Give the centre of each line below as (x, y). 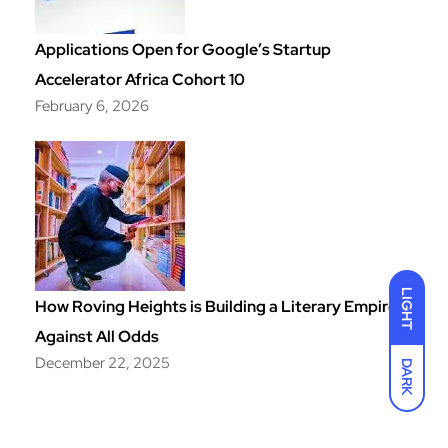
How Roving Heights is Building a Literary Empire (216, 306)
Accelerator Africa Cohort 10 (140, 80)
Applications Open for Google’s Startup (183, 50)
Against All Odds (97, 336)
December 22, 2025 (102, 362)
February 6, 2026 (92, 106)
